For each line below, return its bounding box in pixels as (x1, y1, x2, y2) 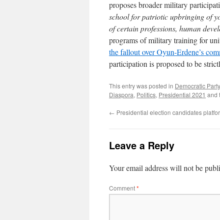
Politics (137, 90, 156, 99)
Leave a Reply (109, 138, 174, 152)
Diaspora (109, 90, 134, 99)
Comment (109, 184, 137, 192)
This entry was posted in (109, 82, 175, 90)
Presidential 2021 (159, 90, 206, 99)
